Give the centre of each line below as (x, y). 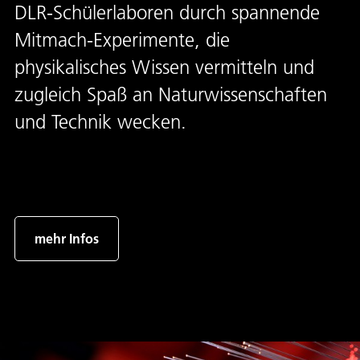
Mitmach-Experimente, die (122, 40)
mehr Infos (67, 238)
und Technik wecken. (100, 122)
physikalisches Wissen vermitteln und (164, 67)
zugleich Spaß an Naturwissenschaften (171, 94)
